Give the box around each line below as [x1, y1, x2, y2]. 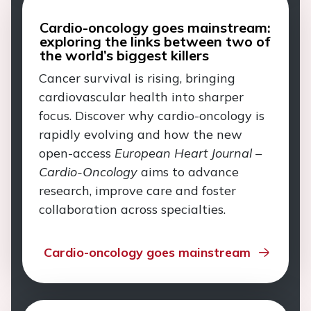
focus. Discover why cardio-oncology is [39, 108, 264, 124]
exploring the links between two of [40, 33, 270, 50]
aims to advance [137, 164, 239, 180]
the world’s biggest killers [40, 47, 209, 64]
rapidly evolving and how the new [39, 126, 242, 142]
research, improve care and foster [39, 183, 236, 199]
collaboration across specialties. [39, 201, 226, 217]
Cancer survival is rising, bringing [39, 70, 235, 86]
